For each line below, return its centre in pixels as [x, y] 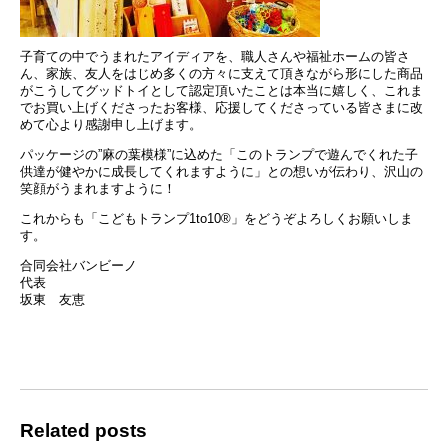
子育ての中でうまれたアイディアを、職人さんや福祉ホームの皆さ [215, 57]
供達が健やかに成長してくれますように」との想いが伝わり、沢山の [221, 172]
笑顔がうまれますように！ [98, 189]
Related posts [83, 430]
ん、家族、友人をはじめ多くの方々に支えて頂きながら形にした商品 [221, 74]
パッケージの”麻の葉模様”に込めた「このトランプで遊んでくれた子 [219, 155]
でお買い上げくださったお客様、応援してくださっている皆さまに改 [221, 108]
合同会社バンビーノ [78, 265]
